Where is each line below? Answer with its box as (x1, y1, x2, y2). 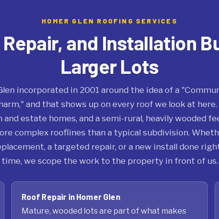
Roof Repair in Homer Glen (21, 192, 120, 202)
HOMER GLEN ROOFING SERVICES (42, 17, 177, 25)
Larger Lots (60, 54, 159, 78)
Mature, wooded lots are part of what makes (21, 206, 186, 216)
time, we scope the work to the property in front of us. (1, 155, 218, 166)
